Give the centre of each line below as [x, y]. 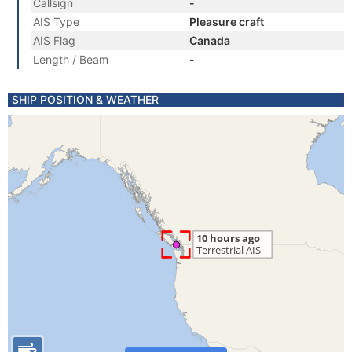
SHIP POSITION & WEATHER [85, 99]
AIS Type [56, 22]
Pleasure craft [227, 22]
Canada [210, 40]
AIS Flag [54, 40]
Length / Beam [71, 59]
